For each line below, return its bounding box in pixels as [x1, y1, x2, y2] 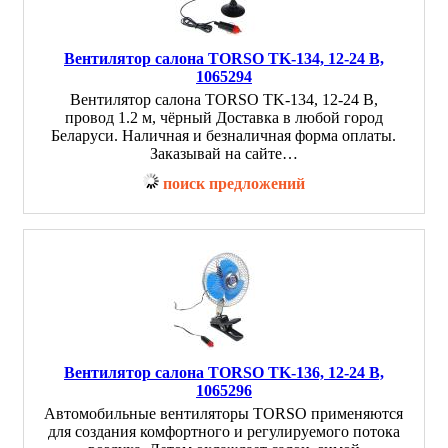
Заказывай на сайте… [150, 145, 298, 162]
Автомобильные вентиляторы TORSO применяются [44, 405, 404, 422]
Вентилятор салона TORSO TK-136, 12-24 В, [64, 364, 384, 381]
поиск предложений [163, 175, 305, 192]
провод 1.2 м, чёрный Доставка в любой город [65, 109, 383, 126]
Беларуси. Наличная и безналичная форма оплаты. [51, 127, 397, 144]
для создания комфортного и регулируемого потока [48, 423, 400, 440]
